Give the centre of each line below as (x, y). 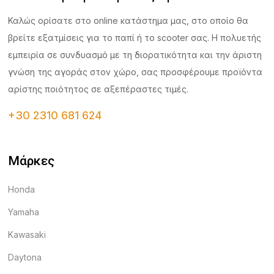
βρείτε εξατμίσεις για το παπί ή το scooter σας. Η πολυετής (135, 38)
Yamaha (24, 212)
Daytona (25, 257)
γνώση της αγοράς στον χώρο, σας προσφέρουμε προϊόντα (135, 72)
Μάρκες (31, 161)
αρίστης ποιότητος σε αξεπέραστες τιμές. (98, 89)
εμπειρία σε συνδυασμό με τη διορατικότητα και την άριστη (135, 55)
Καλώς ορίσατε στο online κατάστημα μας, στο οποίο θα (128, 20)
